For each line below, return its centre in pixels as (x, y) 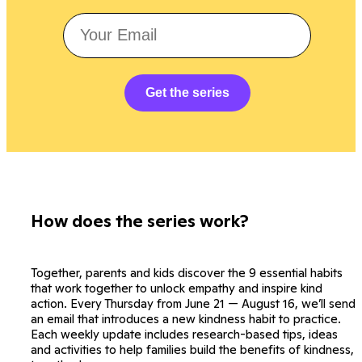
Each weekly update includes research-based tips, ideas (184, 334)
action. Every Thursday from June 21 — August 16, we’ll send (193, 303)
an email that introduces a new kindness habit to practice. (186, 318)
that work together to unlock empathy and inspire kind (177, 288)
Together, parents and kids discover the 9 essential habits (187, 272)
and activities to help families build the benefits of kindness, (192, 349)
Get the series (187, 92)
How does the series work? (140, 221)
